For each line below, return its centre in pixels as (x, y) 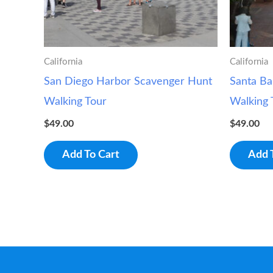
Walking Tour (75, 102)
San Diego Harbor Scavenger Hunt (128, 82)
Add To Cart (91, 155)
